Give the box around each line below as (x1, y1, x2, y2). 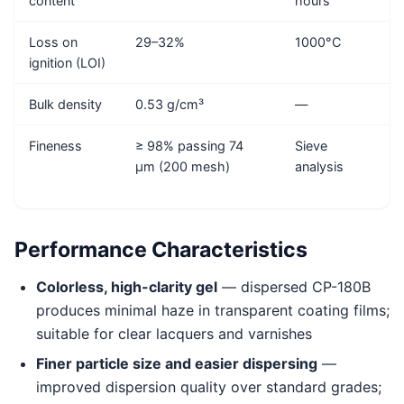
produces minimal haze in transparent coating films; (36, 301, 390, 320)
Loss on (29, 33, 78, 50)
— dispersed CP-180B (217, 278, 371, 297)
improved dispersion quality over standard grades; (36, 378, 381, 397)
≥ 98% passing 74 (135, 137, 243, 153)
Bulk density (29, 96, 102, 112)
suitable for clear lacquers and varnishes (36, 325, 312, 344)
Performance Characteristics (14, 236, 308, 262)
